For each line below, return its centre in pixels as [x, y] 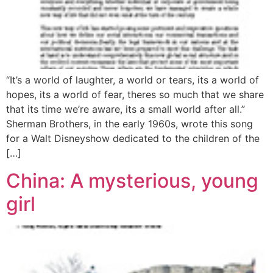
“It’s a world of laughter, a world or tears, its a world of [133, 80]
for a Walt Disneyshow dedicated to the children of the [133, 139]
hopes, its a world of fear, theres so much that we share [135, 95]
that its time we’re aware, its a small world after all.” [126, 109]
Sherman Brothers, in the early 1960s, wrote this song [129, 124]
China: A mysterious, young [132, 180]
